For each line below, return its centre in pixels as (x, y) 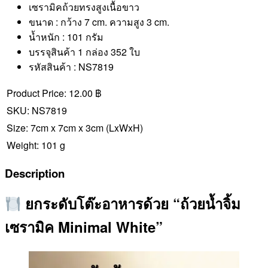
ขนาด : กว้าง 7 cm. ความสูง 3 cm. (99, 22)
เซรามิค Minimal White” (84, 227)
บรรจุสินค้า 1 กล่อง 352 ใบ (84, 51)
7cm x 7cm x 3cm (68, 127)
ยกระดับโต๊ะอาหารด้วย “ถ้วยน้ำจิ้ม (131, 204)
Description (35, 173)
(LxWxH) (124, 127)
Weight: (23, 145)
